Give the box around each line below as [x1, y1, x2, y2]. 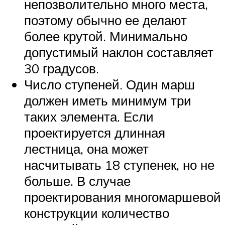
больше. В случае [24, 172, 131, 189]
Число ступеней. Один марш [24, 76, 195, 92]
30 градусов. [24, 60, 99, 76]
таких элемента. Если [24, 108, 154, 125]
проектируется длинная [24, 124, 165, 141]
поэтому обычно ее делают [24, 12, 187, 28]
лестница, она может [24, 140, 149, 157]
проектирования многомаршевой [24, 188, 221, 205]
